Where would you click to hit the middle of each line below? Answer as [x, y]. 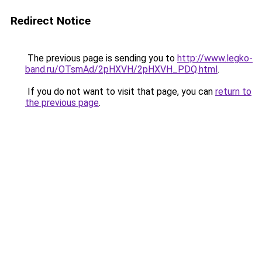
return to [233, 92]
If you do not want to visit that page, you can [120, 92]
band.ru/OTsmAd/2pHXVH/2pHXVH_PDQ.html [121, 69]
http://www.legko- [215, 58]
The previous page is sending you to [101, 58]
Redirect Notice [51, 21]
